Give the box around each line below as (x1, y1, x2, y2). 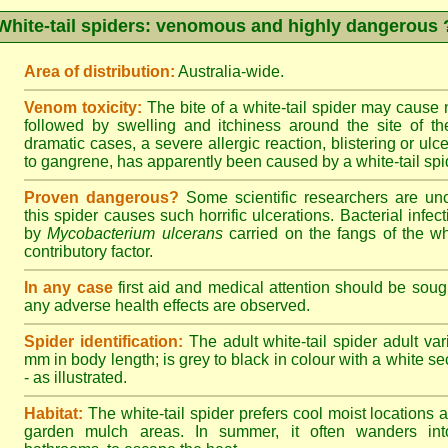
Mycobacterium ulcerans (47, 225, 223, 242)
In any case (24, 279, 113, 296)
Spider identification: (24, 333, 183, 350)
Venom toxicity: (24, 99, 142, 116)
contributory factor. (24, 243, 153, 260)
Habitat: (24, 405, 83, 422)
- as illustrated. (24, 369, 127, 386)
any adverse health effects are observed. (24, 297, 310, 314)
